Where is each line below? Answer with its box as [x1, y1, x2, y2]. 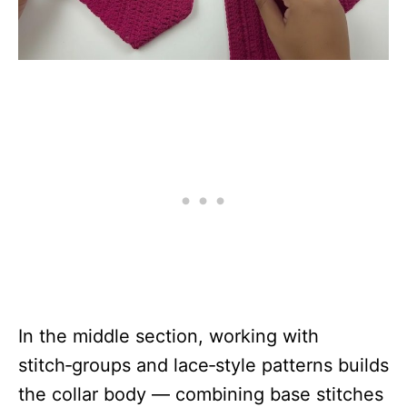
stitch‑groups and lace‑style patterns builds [18, 353, 389, 376]
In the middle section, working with [18, 324, 319, 347]
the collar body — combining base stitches [18, 382, 383, 405]
